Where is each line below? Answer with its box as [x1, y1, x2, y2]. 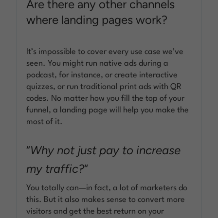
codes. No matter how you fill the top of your [26, 94, 185, 103]
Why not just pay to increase [30, 143, 181, 157]
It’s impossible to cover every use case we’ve [26, 47, 184, 56]
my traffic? [26, 161, 85, 176]
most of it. [26, 117, 63, 126]
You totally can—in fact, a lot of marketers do [26, 183, 188, 192]
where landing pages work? [26, 12, 168, 27]
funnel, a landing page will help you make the [26, 106, 189, 114]
